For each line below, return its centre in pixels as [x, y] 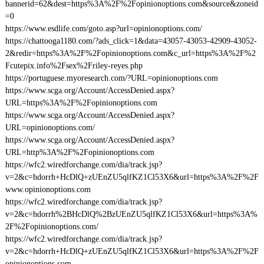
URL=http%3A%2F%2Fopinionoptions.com [80, 152]
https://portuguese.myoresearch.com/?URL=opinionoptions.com [111, 78]
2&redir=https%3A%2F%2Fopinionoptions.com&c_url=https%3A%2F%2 [130, 53]
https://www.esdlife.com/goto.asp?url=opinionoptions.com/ [103, 29]
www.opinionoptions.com [48, 189]
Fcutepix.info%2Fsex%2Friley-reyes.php [74, 66]
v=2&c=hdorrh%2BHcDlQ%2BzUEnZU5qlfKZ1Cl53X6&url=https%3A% [131, 214]
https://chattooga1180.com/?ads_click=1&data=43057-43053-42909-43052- [131, 41]
